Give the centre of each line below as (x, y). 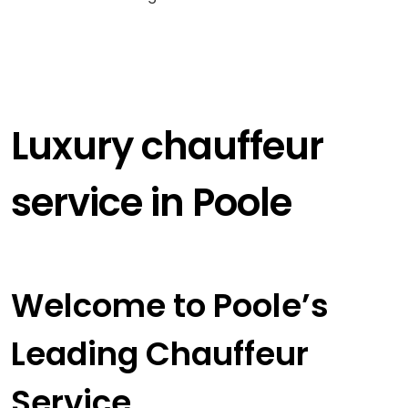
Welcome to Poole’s (169, 306)
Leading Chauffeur (159, 354)
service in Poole (151, 203)
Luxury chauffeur (167, 147)
